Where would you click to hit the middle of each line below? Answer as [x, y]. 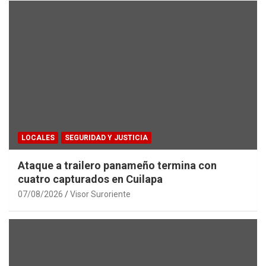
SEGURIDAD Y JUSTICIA [106, 138]
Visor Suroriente [100, 194]
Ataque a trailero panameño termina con [117, 166]
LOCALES [38, 138]
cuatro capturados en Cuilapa [90, 179]
